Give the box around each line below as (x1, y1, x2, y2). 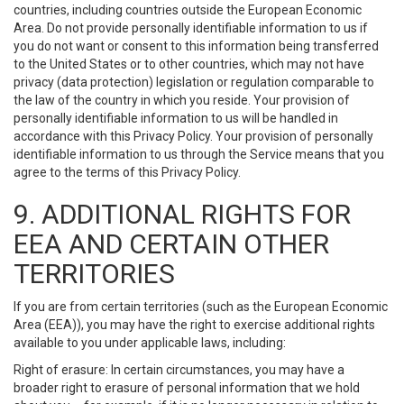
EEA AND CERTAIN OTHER (14, 228, 329, 260)
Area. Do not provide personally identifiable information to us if (14, 21, 368, 35)
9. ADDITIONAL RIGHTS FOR (14, 198, 351, 230)
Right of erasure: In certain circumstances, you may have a (14, 363, 344, 377)
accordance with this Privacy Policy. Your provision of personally (14, 129, 373, 143)
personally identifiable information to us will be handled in (14, 111, 338, 125)
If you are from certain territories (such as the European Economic (14, 299, 388, 314)
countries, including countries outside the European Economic (14, 3, 362, 17)
